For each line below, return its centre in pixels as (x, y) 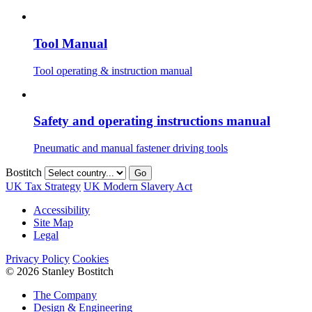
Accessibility (62, 210)
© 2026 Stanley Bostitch (60, 271)
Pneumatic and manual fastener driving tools (131, 148)
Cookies (91, 258)
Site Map (53, 222)
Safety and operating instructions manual (152, 121)
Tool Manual (70, 43)
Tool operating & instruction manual (113, 70)
